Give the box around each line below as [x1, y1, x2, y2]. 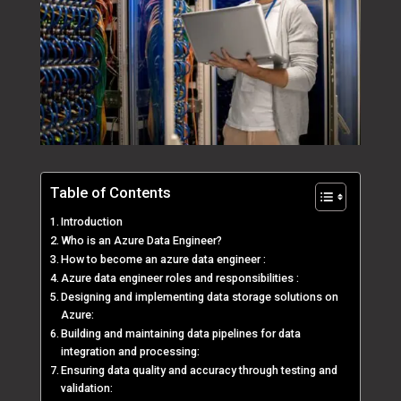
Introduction [61, 215, 124, 229]
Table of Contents [49, 183, 171, 202]
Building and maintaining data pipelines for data [61, 327, 302, 341]
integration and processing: [61, 345, 200, 359]
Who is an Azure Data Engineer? [61, 234, 223, 248]
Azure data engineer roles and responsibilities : [61, 271, 303, 286]
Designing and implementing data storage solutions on [61, 290, 339, 304]
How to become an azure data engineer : [61, 252, 267, 267]
